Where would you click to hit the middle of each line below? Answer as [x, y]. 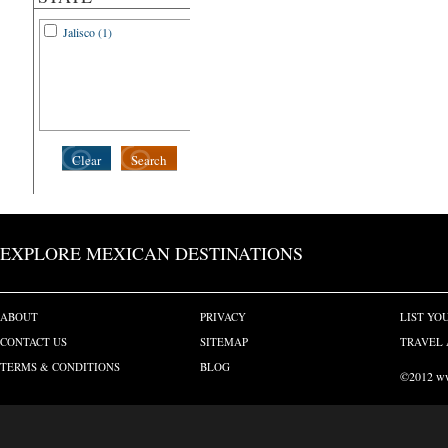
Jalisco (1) [87, 32]
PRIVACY [223, 316]
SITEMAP [224, 341]
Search [149, 160]
